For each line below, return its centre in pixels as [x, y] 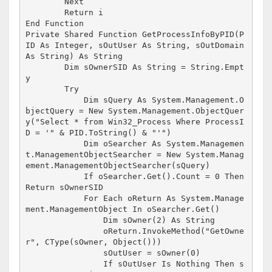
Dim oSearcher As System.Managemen [55, 144]
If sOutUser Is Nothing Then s [65, 264]
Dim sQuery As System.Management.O [55, 100]
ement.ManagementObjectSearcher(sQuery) [118, 166]
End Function [55, 24]
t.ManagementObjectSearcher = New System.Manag [135, 155]
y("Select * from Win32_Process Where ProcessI [135, 122]
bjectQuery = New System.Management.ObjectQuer [135, 111]
